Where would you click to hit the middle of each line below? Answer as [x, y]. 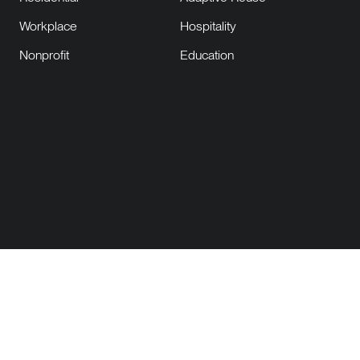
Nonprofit [44, 55]
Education [207, 55]
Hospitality [208, 27]
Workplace [48, 27]
